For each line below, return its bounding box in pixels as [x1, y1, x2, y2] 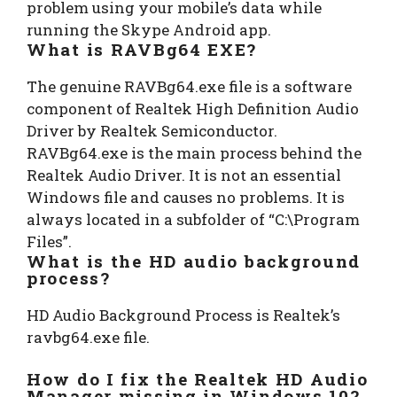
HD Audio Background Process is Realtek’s [27, 304, 340, 325]
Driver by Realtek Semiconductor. [27, 120, 277, 141]
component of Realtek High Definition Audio [27, 97, 359, 119]
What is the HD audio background [27, 249, 362, 272]
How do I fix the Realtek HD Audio [27, 368, 369, 391]
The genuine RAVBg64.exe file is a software [27, 75, 352, 97]
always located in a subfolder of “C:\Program [27, 208, 360, 230]
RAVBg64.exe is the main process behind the [27, 142, 362, 163]
